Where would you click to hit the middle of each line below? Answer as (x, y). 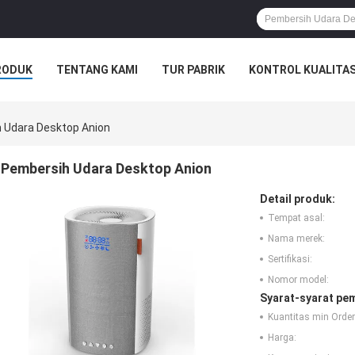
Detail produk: (298, 199)
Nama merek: (296, 239)
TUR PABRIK (193, 70)
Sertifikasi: (290, 260)
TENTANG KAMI (97, 70)
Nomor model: (298, 280)
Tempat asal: (296, 218)
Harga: (282, 338)
